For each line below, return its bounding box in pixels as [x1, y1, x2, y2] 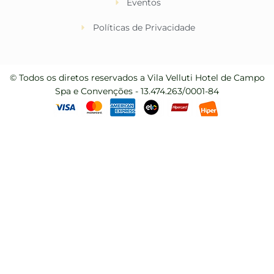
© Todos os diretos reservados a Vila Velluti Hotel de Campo [9, 72, 265, 83]
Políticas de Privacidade [92, 21, 195, 33]
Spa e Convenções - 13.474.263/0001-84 [55, 85, 219, 97]
